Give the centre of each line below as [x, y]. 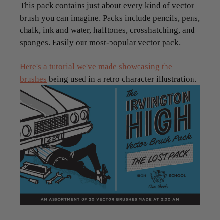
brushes [33, 79]
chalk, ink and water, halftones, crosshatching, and [107, 30]
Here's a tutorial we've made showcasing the [96, 66]
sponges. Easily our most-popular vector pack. [100, 42]
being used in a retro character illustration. [122, 79]
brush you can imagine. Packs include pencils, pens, [110, 18]
